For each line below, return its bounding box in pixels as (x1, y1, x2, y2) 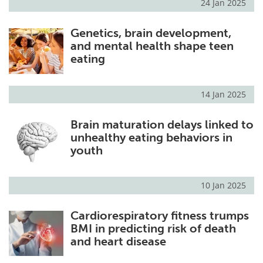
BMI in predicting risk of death (70, 221, 236, 235)
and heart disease (70, 234, 166, 248)
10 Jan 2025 (201, 179, 246, 191)
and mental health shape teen (70, 39, 234, 53)
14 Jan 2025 (201, 88, 246, 100)
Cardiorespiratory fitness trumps (70, 208, 249, 222)
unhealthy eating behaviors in (70, 130, 232, 144)
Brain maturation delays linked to (70, 117, 254, 131)
